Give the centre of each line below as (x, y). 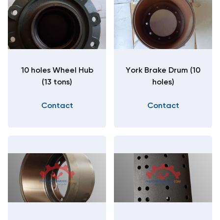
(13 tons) (57, 82)
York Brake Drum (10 (163, 70)
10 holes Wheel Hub (57, 70)
